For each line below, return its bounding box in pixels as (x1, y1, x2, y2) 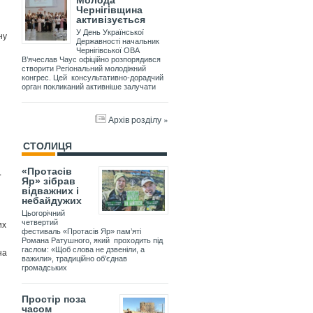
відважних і (22, 185, 79, 197)
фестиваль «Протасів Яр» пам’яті (22, 227, 141, 236)
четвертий (22, 218, 58, 227)
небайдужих (22, 195, 82, 207)
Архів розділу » (108, 113, 168, 126)
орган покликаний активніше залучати (22, 82, 156, 92)
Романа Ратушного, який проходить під (22, 236, 163, 245)
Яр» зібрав (22, 175, 75, 187)
